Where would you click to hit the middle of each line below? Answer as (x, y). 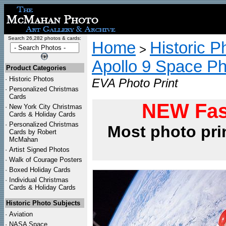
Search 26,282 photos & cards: (44, 38)
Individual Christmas (39, 180)
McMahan (23, 139)
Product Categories (36, 68)
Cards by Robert (33, 132)
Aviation (21, 214)
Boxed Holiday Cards (40, 170)
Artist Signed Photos (39, 150)
